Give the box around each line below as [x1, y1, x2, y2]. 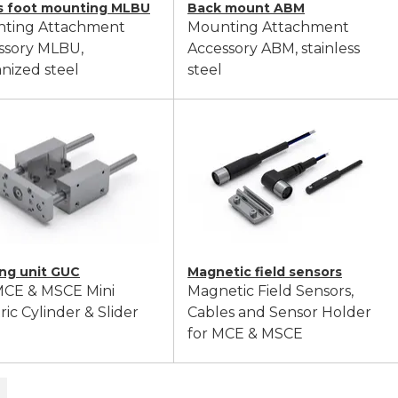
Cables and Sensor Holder [187, 304, 371, 321]
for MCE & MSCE [187, 325, 303, 342]
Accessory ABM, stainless [187, 40, 360, 57]
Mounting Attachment [187, 19, 349, 36]
